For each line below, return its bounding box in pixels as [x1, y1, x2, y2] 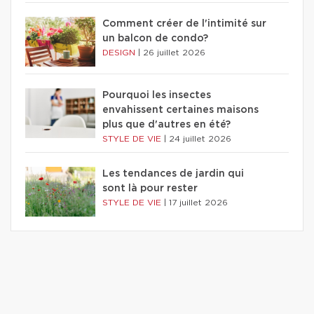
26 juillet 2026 [143, 48, 205, 57]
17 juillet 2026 [169, 198, 228, 207]
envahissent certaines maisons [102, 105, 259, 116]
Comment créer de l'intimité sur [102, 19, 266, 29]
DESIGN [102, 48, 138, 57]
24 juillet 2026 [169, 135, 231, 144]
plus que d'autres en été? [102, 120, 231, 130]
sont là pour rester [102, 184, 198, 194]
